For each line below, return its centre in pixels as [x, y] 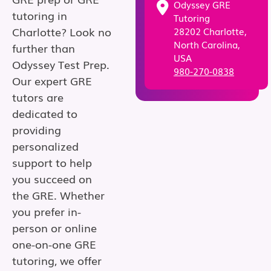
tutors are [38, 97]
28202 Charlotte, [210, 31]
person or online [54, 228]
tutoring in [40, 15]
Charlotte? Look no [62, 32]
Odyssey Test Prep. [61, 64]
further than [44, 48]
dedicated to [45, 113]
